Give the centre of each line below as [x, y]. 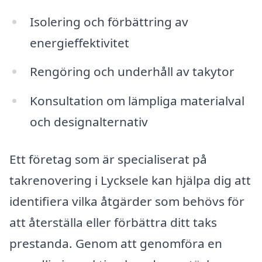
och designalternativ [89, 122]
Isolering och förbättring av [109, 21]
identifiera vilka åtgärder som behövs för [127, 201]
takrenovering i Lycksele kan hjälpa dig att [130, 180]
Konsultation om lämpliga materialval [137, 101]
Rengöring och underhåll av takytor [132, 72]
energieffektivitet [79, 42]
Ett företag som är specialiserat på [108, 159]
